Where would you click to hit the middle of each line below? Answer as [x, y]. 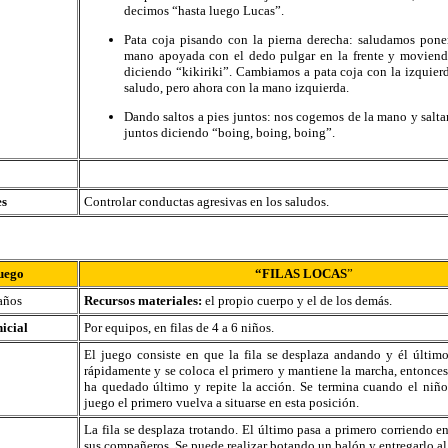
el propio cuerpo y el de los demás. [298, 300]
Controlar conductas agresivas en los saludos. [206, 201]
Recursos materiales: [144, 300]
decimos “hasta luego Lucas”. [204, 10]
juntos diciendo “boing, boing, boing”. [229, 132]
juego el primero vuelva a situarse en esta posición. [221, 402]
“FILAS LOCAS [301, 273]
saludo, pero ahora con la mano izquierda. [236, 87]
